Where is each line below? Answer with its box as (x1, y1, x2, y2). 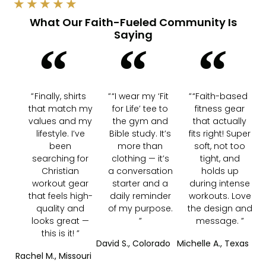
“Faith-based (192, 90, 248, 102)
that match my (28, 102, 93, 115)
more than (118, 140, 163, 152)
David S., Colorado (96, 237, 170, 249)
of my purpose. (107, 202, 173, 214)
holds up (201, 164, 239, 177)
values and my (28, 115, 93, 127)
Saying (113, 27, 153, 42)
